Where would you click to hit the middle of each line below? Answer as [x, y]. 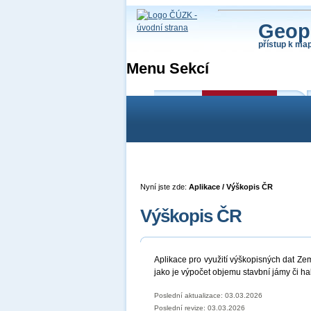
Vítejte [181, 103]
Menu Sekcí [168, 68]
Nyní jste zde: [165, 187]
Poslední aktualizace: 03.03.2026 [208, 295]
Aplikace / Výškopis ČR [231, 187]
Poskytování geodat [199, 154]
